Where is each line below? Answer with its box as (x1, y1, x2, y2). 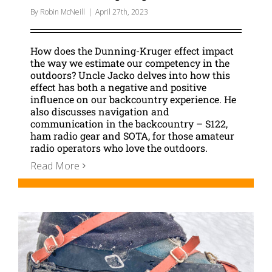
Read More (30, 158, 80, 172)
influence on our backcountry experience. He (30, 92, 236, 106)
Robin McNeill (40, 6, 85, 17)
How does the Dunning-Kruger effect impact (30, 44, 234, 57)
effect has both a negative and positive (30, 80, 206, 93)
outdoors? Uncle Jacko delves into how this (30, 68, 230, 81)
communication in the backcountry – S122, (30, 117, 228, 130)
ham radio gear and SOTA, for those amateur (30, 129, 234, 142)
